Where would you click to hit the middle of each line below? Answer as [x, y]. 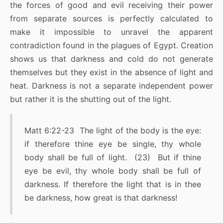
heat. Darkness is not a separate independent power [111, 86]
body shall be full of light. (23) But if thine [113, 158]
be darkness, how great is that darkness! [105, 198]
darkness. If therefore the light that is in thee [113, 184]
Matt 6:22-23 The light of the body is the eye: [113, 131]
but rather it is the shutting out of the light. [91, 99]
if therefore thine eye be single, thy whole [113, 144]
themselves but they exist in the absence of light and [111, 72]
